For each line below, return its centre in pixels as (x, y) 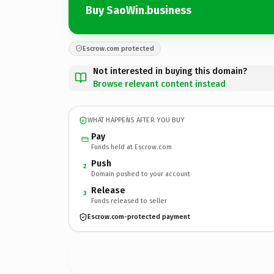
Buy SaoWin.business (139, 10)
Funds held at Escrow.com (131, 147)
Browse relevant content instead (159, 84)
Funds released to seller (129, 201)
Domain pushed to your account (141, 174)
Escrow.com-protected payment (139, 217)
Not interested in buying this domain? (170, 71)
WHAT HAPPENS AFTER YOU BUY (136, 120)
